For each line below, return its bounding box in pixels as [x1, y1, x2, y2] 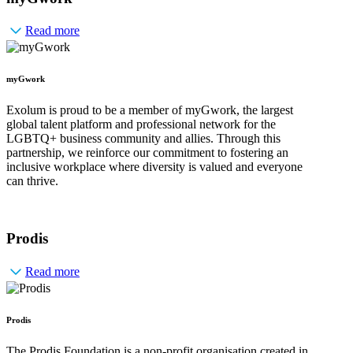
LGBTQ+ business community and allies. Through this [6, 132, 281, 146]
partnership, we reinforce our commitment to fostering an [6, 146, 288, 160]
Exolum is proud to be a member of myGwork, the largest [6, 103, 293, 117]
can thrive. [6, 174, 58, 188]
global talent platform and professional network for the [6, 117, 276, 132]
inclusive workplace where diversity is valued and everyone [6, 160, 303, 174]
